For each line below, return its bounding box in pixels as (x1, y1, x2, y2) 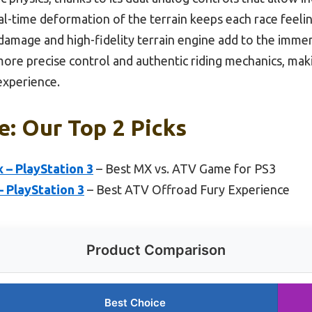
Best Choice (104, 295, 166, 309)
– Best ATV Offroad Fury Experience (84, 182, 290, 196)
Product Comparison (86, 241, 226, 258)
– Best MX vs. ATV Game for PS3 (93, 161, 276, 175)
